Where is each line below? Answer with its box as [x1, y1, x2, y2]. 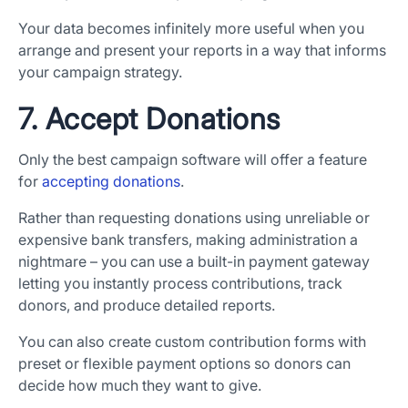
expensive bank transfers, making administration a [18, 230, 358, 250]
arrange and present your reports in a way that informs [18, 41, 386, 60]
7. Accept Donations [18, 101, 280, 138]
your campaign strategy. [18, 63, 182, 82]
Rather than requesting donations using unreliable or [18, 209, 370, 228]
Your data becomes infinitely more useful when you [18, 19, 364, 38]
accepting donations [42, 172, 180, 191]
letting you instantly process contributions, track [18, 274, 342, 293]
